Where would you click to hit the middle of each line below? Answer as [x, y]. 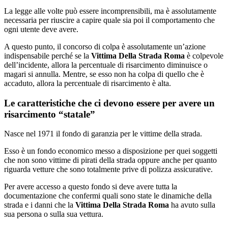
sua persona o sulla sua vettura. [54, 214]
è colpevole [204, 55]
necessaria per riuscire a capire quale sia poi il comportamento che [109, 20]
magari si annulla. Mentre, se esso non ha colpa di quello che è [104, 74]
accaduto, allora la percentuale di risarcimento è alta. [88, 83]
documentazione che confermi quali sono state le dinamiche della [108, 196]
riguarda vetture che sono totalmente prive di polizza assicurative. [108, 169]
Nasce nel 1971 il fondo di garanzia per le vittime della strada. [103, 134]
